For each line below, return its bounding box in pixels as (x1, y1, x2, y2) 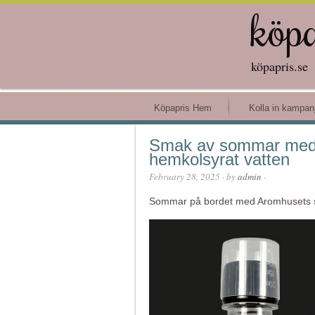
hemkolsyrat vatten (148, 150, 290, 169)
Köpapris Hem (154, 103, 212, 113)
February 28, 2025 (148, 170, 220, 183)
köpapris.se (251, 58, 308, 75)
